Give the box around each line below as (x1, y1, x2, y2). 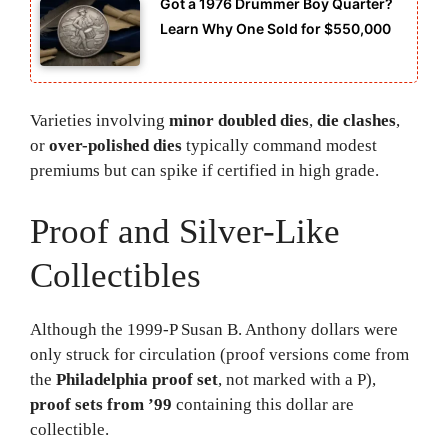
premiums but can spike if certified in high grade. (30, 161, 379, 181)
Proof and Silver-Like (30, 211, 340, 251)
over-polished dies (49, 136, 182, 156)
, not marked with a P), (218, 369, 376, 389)
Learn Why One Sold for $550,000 (160, 19, 391, 37)
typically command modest (182, 136, 377, 156)
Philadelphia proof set (56, 369, 218, 389)
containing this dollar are (172, 394, 354, 414)
